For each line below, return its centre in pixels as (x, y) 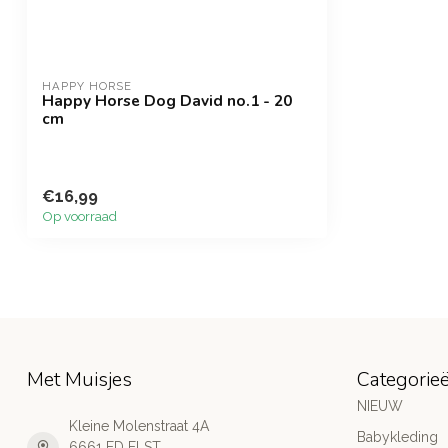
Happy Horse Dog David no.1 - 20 (167, 100)
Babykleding (397, 437)
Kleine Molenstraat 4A (139, 426)
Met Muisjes (79, 380)
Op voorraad (79, 216)
